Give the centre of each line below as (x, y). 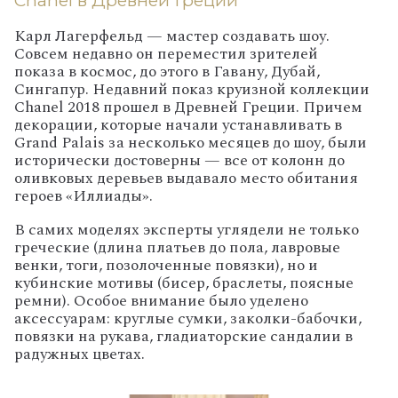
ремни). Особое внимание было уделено (161, 300)
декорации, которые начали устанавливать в (178, 125)
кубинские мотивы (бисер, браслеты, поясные (184, 283)
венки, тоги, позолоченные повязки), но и (166, 265)
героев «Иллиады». (84, 196)
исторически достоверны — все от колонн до (179, 161)
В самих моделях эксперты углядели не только (187, 229)
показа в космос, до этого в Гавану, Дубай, (167, 72)
